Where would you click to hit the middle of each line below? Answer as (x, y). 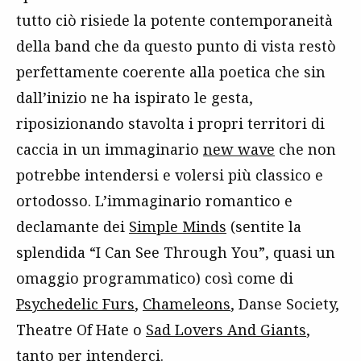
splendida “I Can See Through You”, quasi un (176, 252)
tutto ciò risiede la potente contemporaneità (174, 20)
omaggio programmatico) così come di (155, 278)
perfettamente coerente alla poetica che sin (171, 71)
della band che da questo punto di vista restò (176, 46)
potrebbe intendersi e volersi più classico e (170, 174)
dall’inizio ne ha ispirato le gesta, (135, 97)
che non (305, 149)
